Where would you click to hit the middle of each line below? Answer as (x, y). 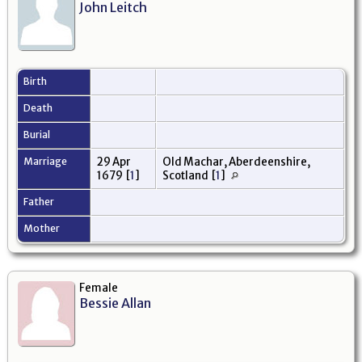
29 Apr (114, 162)
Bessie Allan (115, 303)
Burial (38, 134)
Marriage (46, 161)
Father (40, 201)
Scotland (187, 175)
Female (99, 288)
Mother (42, 228)
